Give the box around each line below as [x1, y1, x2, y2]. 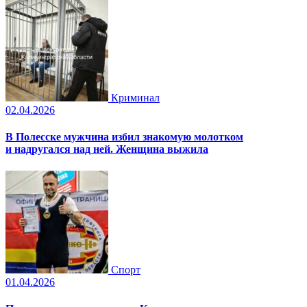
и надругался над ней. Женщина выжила [5, 143, 208, 156]
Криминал [111, 92, 160, 104]
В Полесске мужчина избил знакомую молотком [5, 131, 243, 143]
